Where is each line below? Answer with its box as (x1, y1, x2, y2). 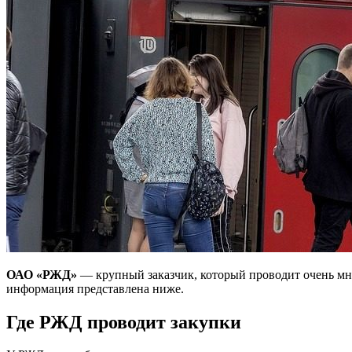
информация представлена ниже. (6, 281, 184, 295)
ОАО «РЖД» (6, 267, 77, 281)
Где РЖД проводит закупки (6, 311, 241, 332)
